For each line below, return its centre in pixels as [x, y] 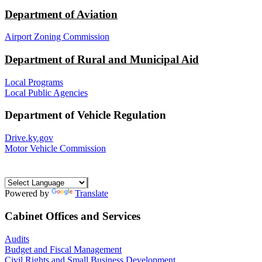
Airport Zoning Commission [57, 37]
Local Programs [34, 82]
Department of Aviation [61, 14]
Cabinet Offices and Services [73, 216]
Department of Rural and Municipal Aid [102, 59]
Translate [92, 194]
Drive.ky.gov [29, 138]
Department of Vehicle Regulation [85, 115]
